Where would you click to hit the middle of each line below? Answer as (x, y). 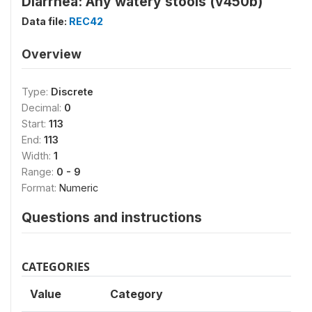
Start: (35, 124)
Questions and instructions (112, 217)
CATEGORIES (56, 267)
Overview (52, 54)
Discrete (72, 92)
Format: (40, 188)
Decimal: (43, 108)
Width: (38, 156)
